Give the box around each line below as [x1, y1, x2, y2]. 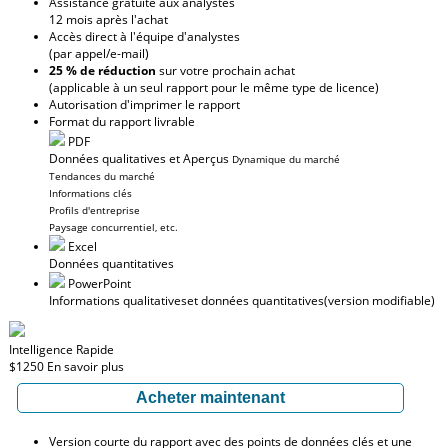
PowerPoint [65, 275, 131, 292]
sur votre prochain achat [156, 62, 295, 79]
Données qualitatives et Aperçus [49, 150, 232, 167]
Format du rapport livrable [49, 113, 195, 130]
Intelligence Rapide [9, 341, 114, 358]
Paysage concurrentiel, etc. [49, 220, 178, 234]
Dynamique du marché [232, 152, 340, 166]
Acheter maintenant [136, 389, 285, 406]
